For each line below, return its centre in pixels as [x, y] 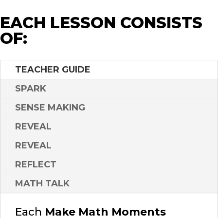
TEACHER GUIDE [53, 70]
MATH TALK [42, 184]
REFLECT [36, 165]
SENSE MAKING [50, 108]
